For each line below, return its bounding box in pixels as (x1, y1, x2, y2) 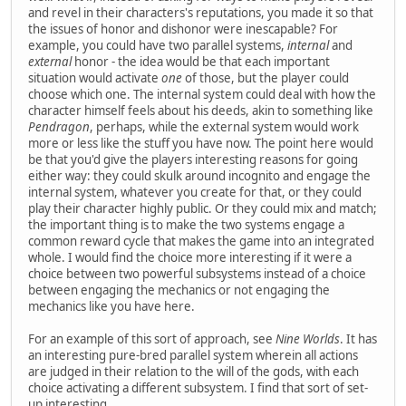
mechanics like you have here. (28, 298, 195, 315)
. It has (340, 331, 377, 348)
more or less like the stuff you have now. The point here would (28, 135, 373, 152)
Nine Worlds (275, 331, 340, 348)
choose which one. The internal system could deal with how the (28, 86, 376, 103)
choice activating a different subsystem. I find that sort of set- (28, 380, 368, 397)
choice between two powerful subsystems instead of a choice (28, 266, 366, 283)
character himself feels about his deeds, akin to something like (28, 102, 373, 120)
